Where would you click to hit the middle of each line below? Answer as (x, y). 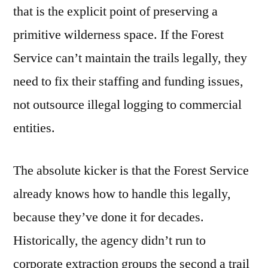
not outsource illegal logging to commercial (127, 105)
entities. (34, 128)
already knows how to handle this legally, (122, 194)
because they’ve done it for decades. (109, 217)
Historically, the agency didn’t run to (109, 241)
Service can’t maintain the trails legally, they (130, 58)
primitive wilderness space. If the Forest (118, 35)
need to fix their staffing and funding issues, (128, 82)
